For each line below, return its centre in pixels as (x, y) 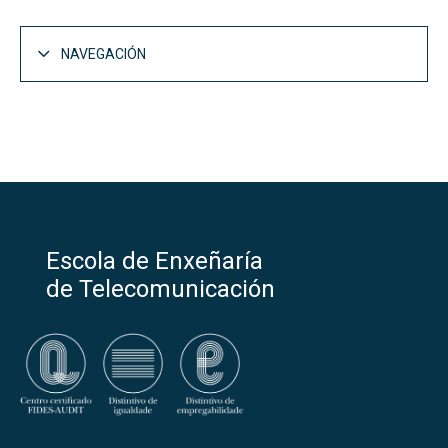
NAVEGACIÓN (103, 53)
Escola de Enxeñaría (154, 261)
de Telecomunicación (160, 289)
